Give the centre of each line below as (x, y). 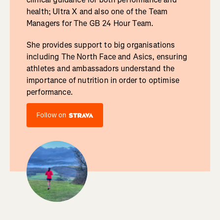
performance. (49, 92)
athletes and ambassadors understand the (100, 69)
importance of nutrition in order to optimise (103, 81)
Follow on (51, 115)
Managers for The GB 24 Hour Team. (90, 24)
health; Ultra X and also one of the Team (97, 12)
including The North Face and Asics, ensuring (107, 57)
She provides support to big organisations (101, 45)
